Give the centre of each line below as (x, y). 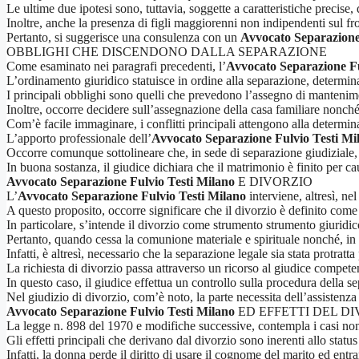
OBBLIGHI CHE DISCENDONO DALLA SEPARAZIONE (167, 51)
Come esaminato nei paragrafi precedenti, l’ (116, 66)
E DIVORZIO (274, 181)
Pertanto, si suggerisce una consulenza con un (123, 37)
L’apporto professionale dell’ (79, 138)
